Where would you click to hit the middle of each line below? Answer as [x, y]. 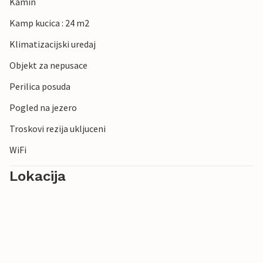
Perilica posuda [40, 87]
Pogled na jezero [43, 108]
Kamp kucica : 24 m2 [49, 23]
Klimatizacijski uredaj [53, 44]
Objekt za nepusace [48, 65]
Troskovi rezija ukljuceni [58, 129]
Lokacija [38, 176]
